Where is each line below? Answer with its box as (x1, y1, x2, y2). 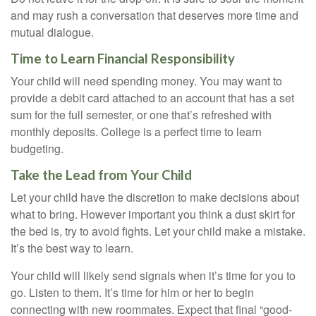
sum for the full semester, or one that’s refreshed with (11, 107, 272, 123)
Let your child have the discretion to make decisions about (11, 189, 299, 205)
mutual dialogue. (11, 24, 94, 40)
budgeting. (11, 140, 63, 157)
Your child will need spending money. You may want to (11, 73, 282, 89)
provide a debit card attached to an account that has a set (11, 90, 294, 106)
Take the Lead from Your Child (11, 167, 192, 183)
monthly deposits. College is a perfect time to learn (11, 123, 262, 140)
